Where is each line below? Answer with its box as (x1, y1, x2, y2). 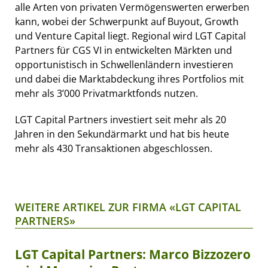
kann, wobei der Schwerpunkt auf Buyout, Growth (15, 14, 239, 28)
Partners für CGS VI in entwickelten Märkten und (15, 43, 232, 57)
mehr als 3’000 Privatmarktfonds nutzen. (15, 86, 198, 100)
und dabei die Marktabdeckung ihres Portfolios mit (15, 72, 244, 86)
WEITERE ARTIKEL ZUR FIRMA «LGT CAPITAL (15, 199, 241, 214)
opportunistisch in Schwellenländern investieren (15, 57, 233, 71)
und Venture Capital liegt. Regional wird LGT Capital (15, 29, 246, 42)
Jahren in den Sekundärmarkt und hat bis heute (15, 127, 229, 141)
